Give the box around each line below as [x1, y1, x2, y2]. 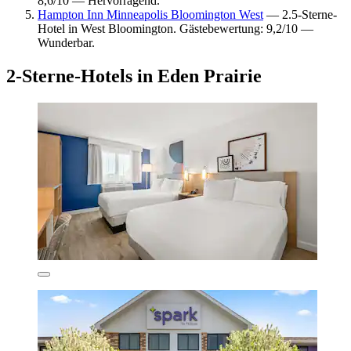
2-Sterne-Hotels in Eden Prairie [6, 65, 262, 86]
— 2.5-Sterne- [263, 7, 337, 21]
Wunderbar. [38, 35, 95, 49]
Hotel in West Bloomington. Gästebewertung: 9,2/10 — [38, 21, 313, 35]
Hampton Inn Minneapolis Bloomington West [38, 7, 263, 21]
